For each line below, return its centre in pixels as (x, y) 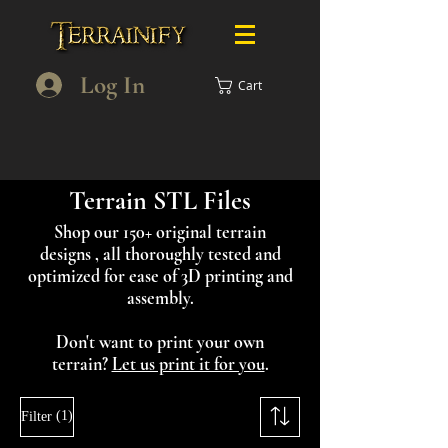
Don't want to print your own (160, 342)
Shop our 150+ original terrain (160, 232)
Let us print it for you (188, 364)
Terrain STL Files (160, 200)
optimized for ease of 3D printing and (160, 276)
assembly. (160, 298)
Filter (36, 416)
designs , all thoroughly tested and (160, 254)
